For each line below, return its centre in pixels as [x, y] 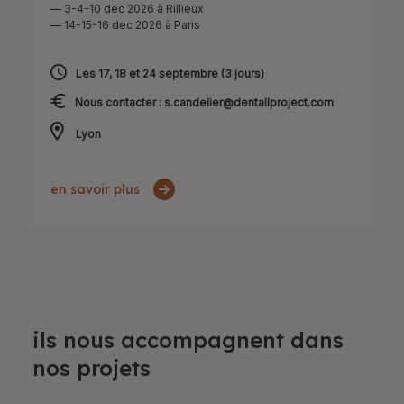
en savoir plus [95, 189]
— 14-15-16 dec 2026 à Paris [125, 24]
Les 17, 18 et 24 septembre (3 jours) [170, 73]
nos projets [91, 367]
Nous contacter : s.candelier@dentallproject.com [204, 102]
